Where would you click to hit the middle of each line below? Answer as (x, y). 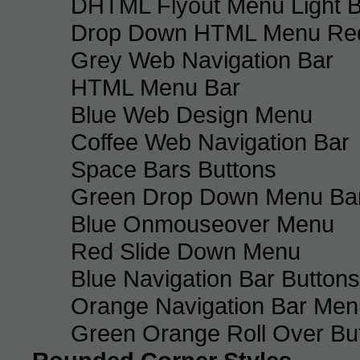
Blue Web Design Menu (192, 114)
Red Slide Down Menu (186, 251)
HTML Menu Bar (155, 87)
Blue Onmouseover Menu (202, 223)
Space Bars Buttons (174, 169)
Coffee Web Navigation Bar (210, 141)
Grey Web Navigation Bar (202, 59)
